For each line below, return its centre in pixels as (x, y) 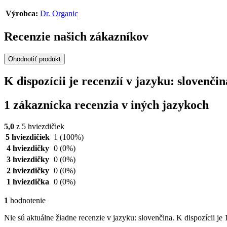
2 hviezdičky (28, 170)
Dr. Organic (59, 14)
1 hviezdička (28, 181)
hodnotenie (27, 200)
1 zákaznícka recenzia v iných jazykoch (106, 105)
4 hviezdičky (28, 148)
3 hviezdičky (28, 159)
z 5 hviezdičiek (39, 126)
